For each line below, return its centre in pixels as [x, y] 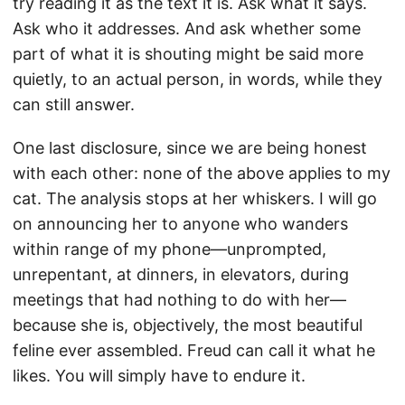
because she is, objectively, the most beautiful [188, 325]
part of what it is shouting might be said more [188, 54]
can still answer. [74, 105]
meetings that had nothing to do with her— [179, 300]
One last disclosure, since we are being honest [190, 148]
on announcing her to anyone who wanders [180, 224]
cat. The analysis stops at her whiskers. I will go [195, 199]
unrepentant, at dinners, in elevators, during [181, 275]
